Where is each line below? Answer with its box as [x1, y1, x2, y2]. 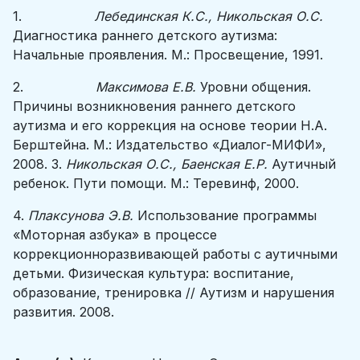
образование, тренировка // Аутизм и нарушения [13, 284, 334, 301]
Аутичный [272, 156, 336, 172]
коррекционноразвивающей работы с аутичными [13, 246, 337, 262]
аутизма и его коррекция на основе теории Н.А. [13, 117, 327, 133]
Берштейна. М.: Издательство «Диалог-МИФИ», [13, 137, 326, 153]
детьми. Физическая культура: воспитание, [13, 265, 294, 281]
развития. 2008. [13, 304, 114, 320]
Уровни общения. [200, 79, 311, 95]
